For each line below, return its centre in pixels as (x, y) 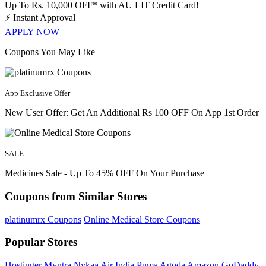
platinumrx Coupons (43, 219)
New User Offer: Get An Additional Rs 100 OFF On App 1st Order (132, 113)
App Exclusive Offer (37, 93)
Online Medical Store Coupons (142, 219)
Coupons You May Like (50, 52)
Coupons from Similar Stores (76, 196)
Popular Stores (41, 242)
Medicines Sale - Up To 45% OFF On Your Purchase (104, 173)
